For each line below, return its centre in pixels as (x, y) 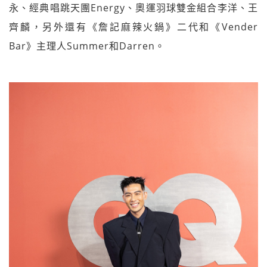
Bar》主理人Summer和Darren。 (87, 46)
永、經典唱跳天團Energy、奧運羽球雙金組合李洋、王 (133, 8)
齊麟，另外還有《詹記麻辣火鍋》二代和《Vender (133, 27)
